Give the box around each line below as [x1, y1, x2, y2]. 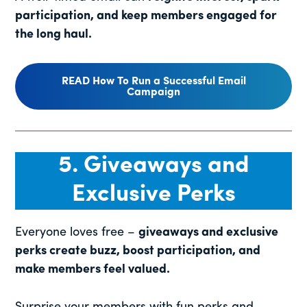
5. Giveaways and [58, 153, 249, 178]
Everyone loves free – [15, 225, 139, 239]
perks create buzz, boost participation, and [15, 244, 261, 258]
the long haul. [15, 28, 93, 42]
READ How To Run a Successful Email [61, 76, 246, 88]
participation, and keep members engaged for [15, 10, 278, 23]
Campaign [127, 87, 180, 99]
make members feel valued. [15, 262, 171, 276]
